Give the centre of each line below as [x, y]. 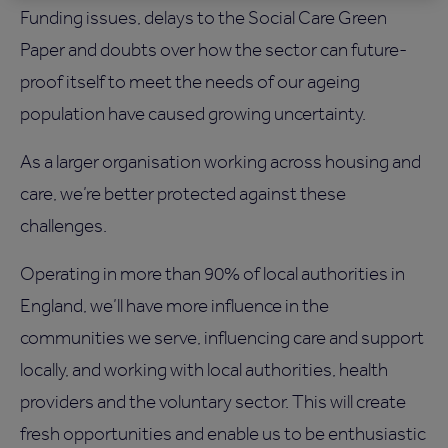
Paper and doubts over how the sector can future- [213, 50]
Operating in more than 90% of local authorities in [212, 274]
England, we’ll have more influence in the [174, 306]
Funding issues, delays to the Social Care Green [203, 18]
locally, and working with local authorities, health [204, 370]
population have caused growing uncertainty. [193, 114]
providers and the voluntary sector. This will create [213, 402]
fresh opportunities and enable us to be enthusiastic [223, 434]
